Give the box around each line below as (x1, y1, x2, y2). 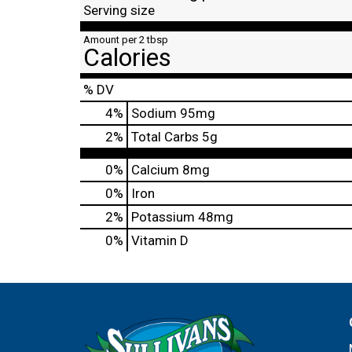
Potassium (131, 209, 195, 225)
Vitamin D (131, 233, 189, 248)
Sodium (131, 105, 177, 121)
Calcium (131, 162, 179, 178)
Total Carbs (131, 129, 199, 145)
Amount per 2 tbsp (83, 34, 168, 46)
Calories (83, 42, 171, 72)
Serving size (83, 2, 155, 18)
